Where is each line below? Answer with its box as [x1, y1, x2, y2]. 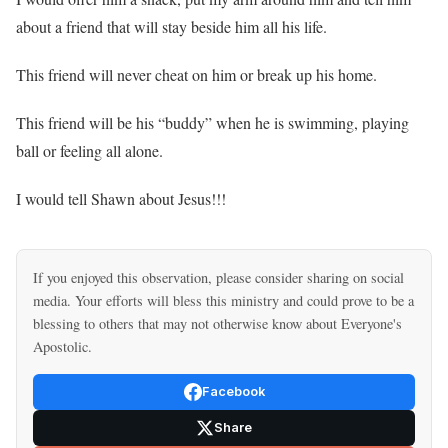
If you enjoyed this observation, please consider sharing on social [33, 268, 404, 288]
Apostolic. [33, 337, 92, 357]
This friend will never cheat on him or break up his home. [16, 64, 377, 86]
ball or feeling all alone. [16, 140, 163, 162]
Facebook [201, 384, 265, 400]
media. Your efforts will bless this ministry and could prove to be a [33, 291, 414, 311]
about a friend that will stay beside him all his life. [16, 16, 327, 38]
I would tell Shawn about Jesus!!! [16, 188, 226, 210]
